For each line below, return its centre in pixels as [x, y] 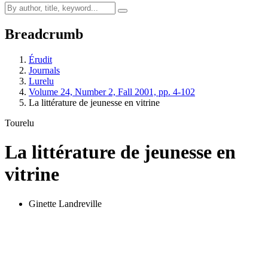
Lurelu [41, 81]
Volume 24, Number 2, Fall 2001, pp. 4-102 [112, 92]
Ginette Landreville [65, 203]
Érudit [40, 59]
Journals [44, 70]
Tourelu [19, 123]
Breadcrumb [44, 34]
